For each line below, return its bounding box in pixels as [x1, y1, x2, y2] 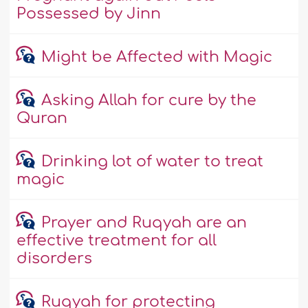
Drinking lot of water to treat [41, 153, 263, 170]
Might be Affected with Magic [41, 49, 272, 66]
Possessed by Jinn [16, 5, 162, 23]
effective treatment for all [16, 232, 217, 250]
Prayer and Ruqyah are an [41, 214, 247, 232]
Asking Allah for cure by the [41, 92, 256, 109]
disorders [16, 250, 93, 267]
